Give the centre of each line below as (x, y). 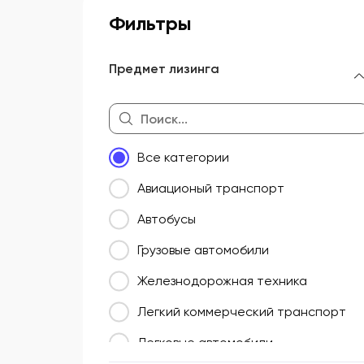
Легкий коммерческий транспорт (242, 312)
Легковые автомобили (205, 343)
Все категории (183, 158)
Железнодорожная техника (222, 281)
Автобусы (167, 219)
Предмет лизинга (164, 69)
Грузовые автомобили (203, 250)
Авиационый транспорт (211, 188)
